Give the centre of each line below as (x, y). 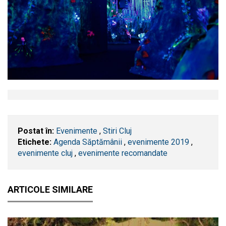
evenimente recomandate (123, 153)
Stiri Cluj (117, 131)
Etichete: (35, 142)
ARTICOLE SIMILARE (50, 189)
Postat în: (36, 131)
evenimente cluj (45, 153)
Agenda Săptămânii (88, 142)
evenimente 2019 (158, 142)
